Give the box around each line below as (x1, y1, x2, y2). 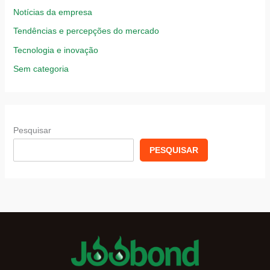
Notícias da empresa (13, 7, 92, 17)
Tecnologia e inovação (13, 45, 98, 55)
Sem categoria (13, 64, 69, 74)
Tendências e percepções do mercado (13, 26, 159, 36)
